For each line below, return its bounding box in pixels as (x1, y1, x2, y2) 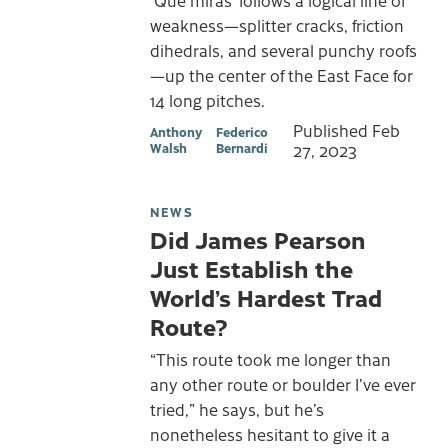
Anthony (150, 122, 202, 140)
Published (292, 118, 372, 141)
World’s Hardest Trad (150, 280, 382, 313)
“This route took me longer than (150, 348, 391, 371)
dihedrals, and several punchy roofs (150, 38, 417, 61)
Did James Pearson (150, 222, 365, 255)
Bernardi (215, 138, 268, 156)
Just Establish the (150, 251, 353, 284)
